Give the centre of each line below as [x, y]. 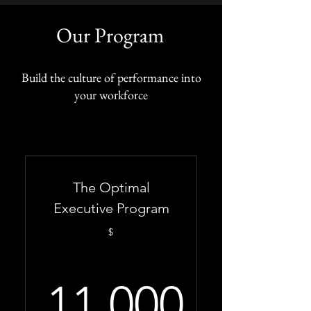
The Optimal [111, 187]
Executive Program [111, 208]
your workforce [111, 95]
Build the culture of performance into [111, 77]
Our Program [110, 35]
